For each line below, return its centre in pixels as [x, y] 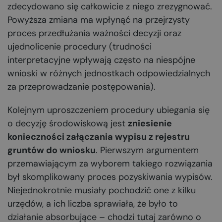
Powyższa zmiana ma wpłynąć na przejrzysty [99, 20]
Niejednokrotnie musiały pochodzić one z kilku [102, 190]
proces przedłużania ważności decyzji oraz [94, 33]
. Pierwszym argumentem [147, 150]
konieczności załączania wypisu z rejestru [99, 137]
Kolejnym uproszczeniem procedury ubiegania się [109, 110]
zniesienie [150, 123]
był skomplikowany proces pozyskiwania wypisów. [110, 177]
